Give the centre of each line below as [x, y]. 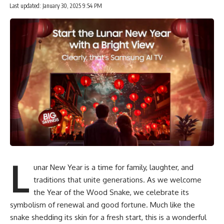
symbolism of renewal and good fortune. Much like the [102, 205]
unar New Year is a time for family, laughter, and [113, 167]
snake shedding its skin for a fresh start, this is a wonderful [108, 217]
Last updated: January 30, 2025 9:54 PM [55, 6]
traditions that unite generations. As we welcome [117, 180]
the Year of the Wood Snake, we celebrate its [111, 192]
